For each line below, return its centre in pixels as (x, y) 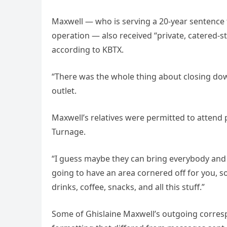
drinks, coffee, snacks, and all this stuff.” (128, 187)
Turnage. (69, 132)
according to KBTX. (88, 50)
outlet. (64, 91)
